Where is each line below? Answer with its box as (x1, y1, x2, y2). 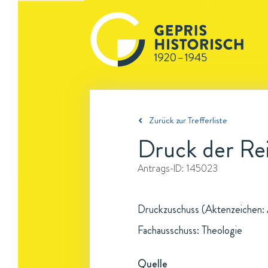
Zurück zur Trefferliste (149, 114, 227, 127)
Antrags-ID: (138, 162, 186, 174)
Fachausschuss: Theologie (138, 223, 242, 238)
